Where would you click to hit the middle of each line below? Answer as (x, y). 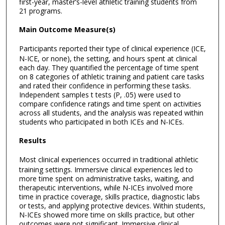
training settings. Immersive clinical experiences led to (106, 170)
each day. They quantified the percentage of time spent (109, 68)
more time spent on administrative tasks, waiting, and (106, 179)
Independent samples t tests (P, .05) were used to (100, 95)
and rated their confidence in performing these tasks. (105, 86)
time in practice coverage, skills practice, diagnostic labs (109, 197)
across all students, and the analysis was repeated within (111, 113)
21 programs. (40, 11)
